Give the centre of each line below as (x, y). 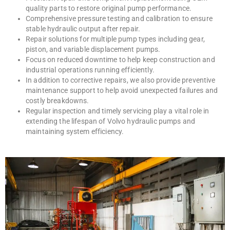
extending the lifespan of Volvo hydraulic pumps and (111, 121)
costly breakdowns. (57, 101)
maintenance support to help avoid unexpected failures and (122, 91)
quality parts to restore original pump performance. (109, 8)
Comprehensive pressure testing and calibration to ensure (119, 19)
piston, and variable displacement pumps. (93, 50)
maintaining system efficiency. (75, 132)
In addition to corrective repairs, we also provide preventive (121, 80)
